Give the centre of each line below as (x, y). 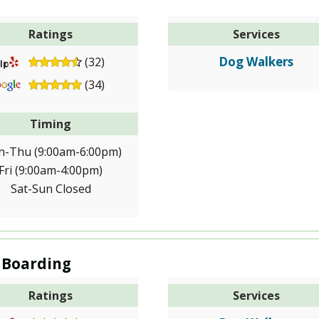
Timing (51, 124)
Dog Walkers (256, 61)
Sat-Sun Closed (51, 188)
